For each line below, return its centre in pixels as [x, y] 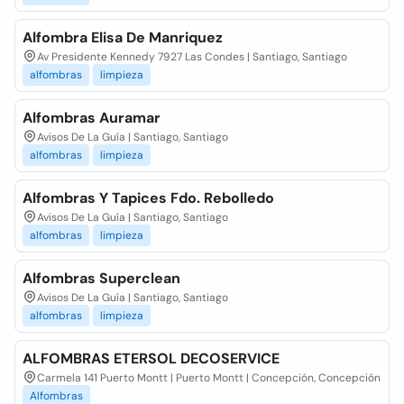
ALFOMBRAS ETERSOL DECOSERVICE [151, 358]
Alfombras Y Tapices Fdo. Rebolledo [148, 198]
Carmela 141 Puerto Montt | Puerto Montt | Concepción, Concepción [209, 378]
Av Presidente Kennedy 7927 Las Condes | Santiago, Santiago [192, 57]
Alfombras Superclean [101, 278]
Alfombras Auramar [92, 118]
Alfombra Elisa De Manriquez [123, 37]
